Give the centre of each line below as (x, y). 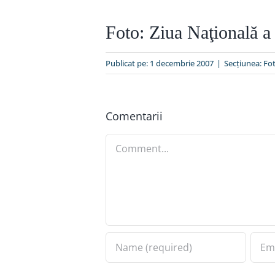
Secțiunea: (243, 63)
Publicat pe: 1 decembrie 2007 (159, 63)
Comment (129, 142)
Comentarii (134, 116)
